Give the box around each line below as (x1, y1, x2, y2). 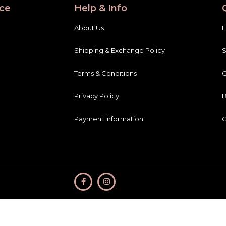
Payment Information (74, 115, 143, 123)
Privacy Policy (74, 92, 119, 100)
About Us (74, 24, 104, 32)
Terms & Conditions (74, 69, 137, 77)
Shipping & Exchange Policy (74, 46, 165, 54)
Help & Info (74, 3, 127, 14)
